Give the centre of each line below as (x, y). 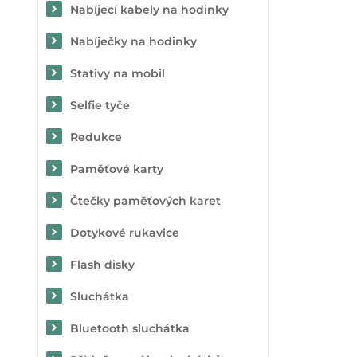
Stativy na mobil (118, 73)
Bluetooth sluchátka (130, 328)
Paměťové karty (117, 169)
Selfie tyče (100, 105)
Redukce (96, 137)
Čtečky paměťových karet (145, 201)
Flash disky (102, 265)
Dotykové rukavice (125, 233)
